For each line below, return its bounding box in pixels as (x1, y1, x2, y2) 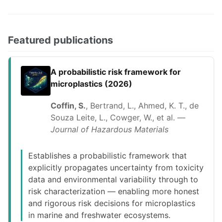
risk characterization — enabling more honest (28, 186, 199, 197)
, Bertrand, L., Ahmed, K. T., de (86, 101, 199, 111)
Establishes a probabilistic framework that (28, 151, 187, 161)
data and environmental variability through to (28, 174, 198, 185)
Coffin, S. (51, 101, 86, 111)
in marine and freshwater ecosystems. (28, 210, 170, 221)
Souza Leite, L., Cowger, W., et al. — (51, 112, 185, 123)
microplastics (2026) (51, 78, 132, 89)
